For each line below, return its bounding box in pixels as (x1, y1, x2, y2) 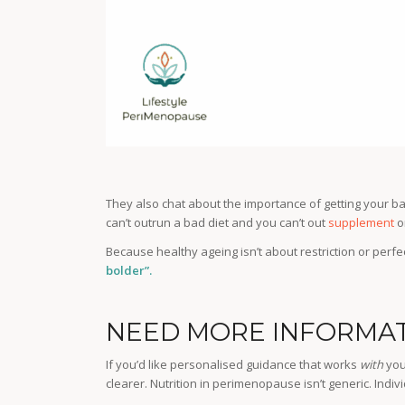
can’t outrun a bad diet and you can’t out (106, 214, 329, 231)
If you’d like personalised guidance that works (106, 356, 361, 373)
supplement (328, 214, 395, 231)
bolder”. (106, 262, 155, 279)
